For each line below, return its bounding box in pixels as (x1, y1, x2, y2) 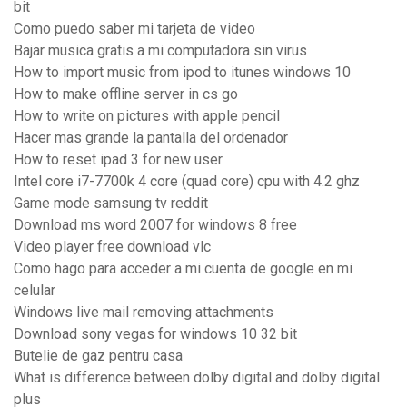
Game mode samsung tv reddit (14, 194, 208, 213)
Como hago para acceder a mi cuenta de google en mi (14, 260, 352, 278)
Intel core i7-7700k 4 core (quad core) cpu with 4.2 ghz (14, 173, 360, 191)
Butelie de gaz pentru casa (14, 347, 183, 365)
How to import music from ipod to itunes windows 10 (14, 64, 351, 82)
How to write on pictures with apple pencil (14, 107, 280, 125)
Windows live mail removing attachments (14, 303, 273, 322)
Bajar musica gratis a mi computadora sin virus (14, 42, 307, 60)
